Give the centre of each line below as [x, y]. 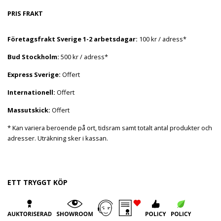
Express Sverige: [34, 74]
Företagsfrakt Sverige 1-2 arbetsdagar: [73, 39]
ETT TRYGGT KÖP [37, 182]
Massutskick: [29, 110]
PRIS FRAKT [25, 13]
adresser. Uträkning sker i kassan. [58, 138]
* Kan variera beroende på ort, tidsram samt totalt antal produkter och [110, 128]
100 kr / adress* [162, 39]
